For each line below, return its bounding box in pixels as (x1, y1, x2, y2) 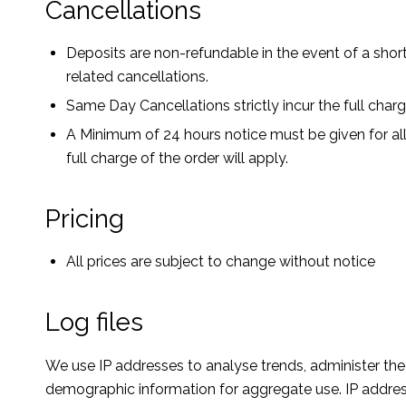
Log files (45, 307, 143, 338)
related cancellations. (66, 68, 208, 86)
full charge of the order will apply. (66, 150, 288, 168)
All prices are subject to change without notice (66, 253, 375, 271)
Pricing (45, 204, 124, 235)
